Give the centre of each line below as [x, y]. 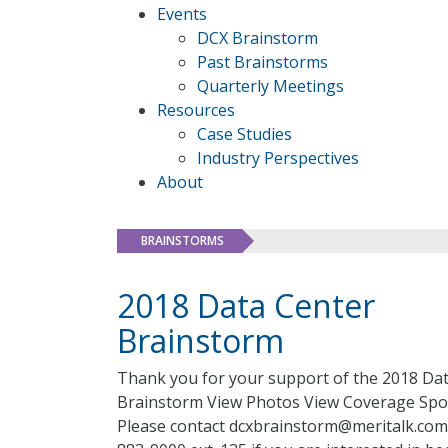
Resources [196, 110]
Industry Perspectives [278, 158]
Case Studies [244, 134]
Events [182, 14]
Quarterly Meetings [270, 86]
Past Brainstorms [262, 62]
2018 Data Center [246, 305]
